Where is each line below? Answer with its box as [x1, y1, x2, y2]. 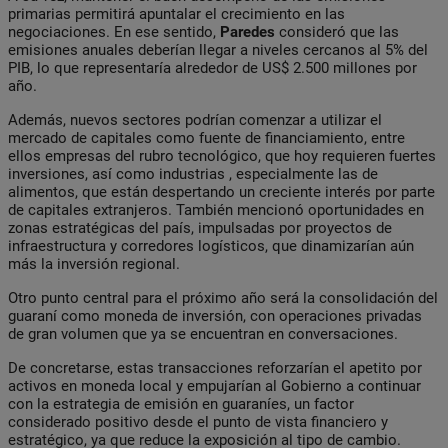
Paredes [220, 22, 275, 41]
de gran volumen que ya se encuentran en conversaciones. [8, 324, 398, 343]
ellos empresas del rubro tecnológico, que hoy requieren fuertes [8, 146, 436, 165]
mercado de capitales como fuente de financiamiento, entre [8, 128, 405, 147]
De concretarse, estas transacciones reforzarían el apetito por [8, 358, 422, 377]
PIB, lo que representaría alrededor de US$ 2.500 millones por [8, 58, 417, 77]
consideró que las [275, 22, 399, 41]
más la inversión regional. [8, 254, 180, 273]
